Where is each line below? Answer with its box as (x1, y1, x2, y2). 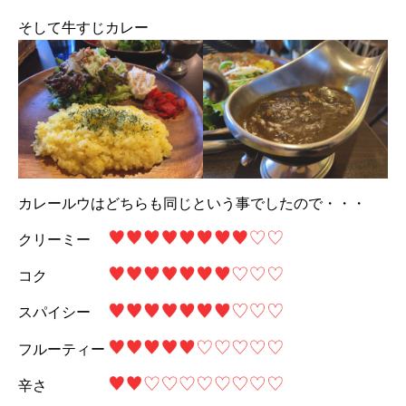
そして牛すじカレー (18, 19, 149, 35)
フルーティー (18, 342, 105, 358)
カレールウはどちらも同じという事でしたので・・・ (18, 195, 366, 211)
